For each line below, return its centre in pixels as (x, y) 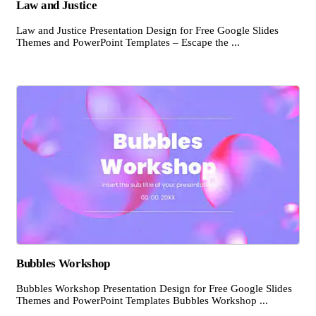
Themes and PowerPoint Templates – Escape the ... (128, 42)
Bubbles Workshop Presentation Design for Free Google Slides (154, 288)
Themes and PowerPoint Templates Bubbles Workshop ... (142, 300)
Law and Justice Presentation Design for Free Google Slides (147, 30)
